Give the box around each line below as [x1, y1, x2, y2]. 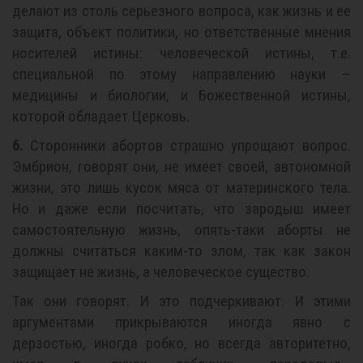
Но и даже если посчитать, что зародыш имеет [12, 199, 351, 218]
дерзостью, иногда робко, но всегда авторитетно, [12, 334, 351, 352]
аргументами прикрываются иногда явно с [12, 313, 351, 331]
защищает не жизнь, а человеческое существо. [12, 263, 310, 281]
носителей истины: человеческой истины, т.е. [12, 44, 351, 62]
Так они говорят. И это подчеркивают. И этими [12, 292, 351, 310]
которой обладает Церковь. [12, 107, 190, 126]
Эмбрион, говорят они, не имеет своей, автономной [12, 157, 351, 176]
